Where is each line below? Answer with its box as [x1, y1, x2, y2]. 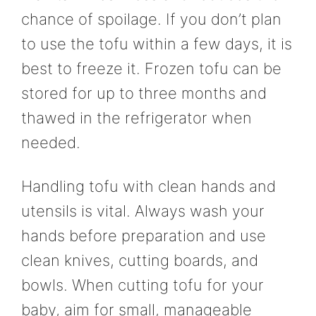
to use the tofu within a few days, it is [21, 35, 292, 54]
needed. [21, 133, 80, 152]
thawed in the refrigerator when [21, 109, 252, 128]
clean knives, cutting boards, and [21, 250, 258, 269]
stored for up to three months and [21, 84, 267, 103]
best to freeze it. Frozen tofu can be [21, 59, 281, 78]
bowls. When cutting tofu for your [21, 275, 264, 294]
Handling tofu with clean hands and [21, 176, 276, 195]
